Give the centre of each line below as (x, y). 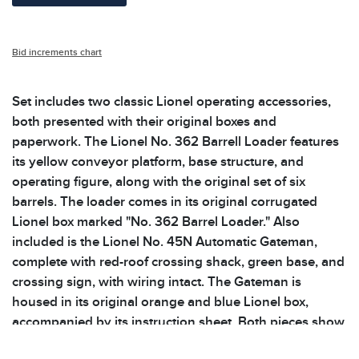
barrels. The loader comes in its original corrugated (165, 202)
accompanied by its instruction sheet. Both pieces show (178, 322)
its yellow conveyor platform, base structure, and (158, 162)
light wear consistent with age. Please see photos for (169, 342)
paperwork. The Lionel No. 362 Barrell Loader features (175, 142)
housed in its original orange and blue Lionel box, (160, 302)
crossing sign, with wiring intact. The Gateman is (157, 282)
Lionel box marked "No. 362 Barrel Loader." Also (156, 222)
